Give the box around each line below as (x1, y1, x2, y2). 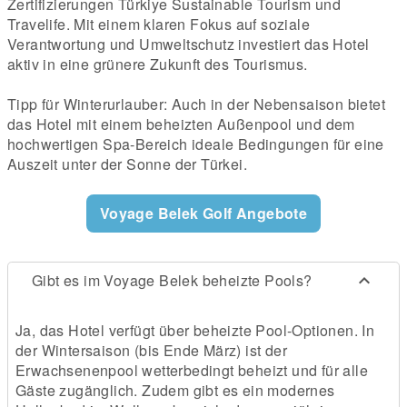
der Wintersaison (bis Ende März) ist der (15, 340, 287, 362)
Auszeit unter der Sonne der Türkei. (7, 154, 247, 175)
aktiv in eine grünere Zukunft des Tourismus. (7, 54, 308, 75)
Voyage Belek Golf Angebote (99, 203, 308, 224)
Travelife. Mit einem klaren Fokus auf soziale (7, 14, 310, 35)
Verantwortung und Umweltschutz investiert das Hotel (7, 34, 370, 55)
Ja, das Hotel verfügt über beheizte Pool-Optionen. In (15, 320, 375, 342)
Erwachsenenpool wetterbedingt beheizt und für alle (15, 360, 368, 382)
